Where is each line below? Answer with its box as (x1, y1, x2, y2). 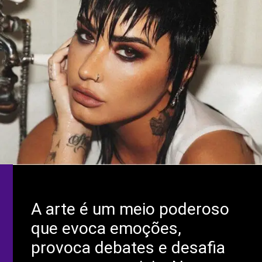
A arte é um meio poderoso (31, 199, 230, 219)
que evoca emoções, (31, 219, 182, 239)
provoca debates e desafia (31, 238, 226, 258)
